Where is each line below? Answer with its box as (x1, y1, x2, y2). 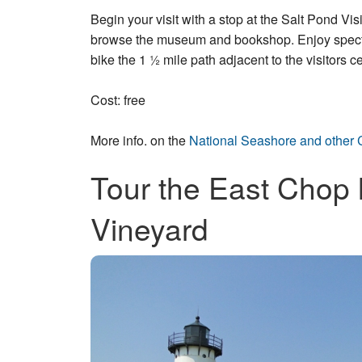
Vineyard (90, 206, 208, 250)
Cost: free (90, 90, 145, 109)
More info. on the (90, 130, 189, 149)
